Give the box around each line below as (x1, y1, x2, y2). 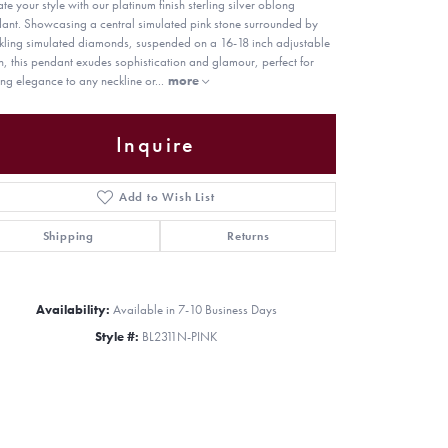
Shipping (42, 228, 94, 245)
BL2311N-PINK (142, 328, 217, 346)
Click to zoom (180, 337, 253, 355)
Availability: (35, 301, 110, 319)
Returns (226, 228, 270, 245)
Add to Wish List (118, 189, 215, 206)
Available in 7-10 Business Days (112, 301, 277, 319)
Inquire (116, 130, 196, 158)
